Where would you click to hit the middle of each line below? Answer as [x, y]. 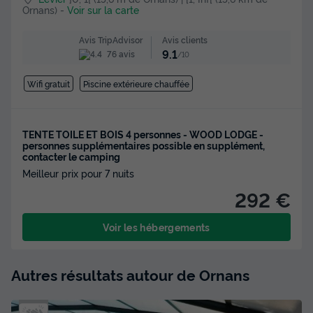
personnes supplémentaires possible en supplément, [144, 145]
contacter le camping [71, 156]
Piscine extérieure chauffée [137, 84]
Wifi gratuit [48, 84]
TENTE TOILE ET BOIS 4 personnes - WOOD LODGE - [143, 134]
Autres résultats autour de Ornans [130, 275]
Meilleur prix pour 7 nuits [78, 173]
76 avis [119, 53]
